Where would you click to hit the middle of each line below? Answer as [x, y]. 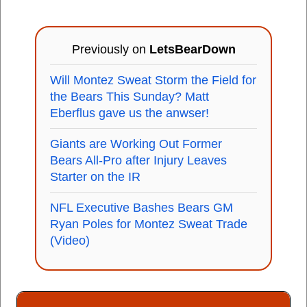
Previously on [110, 49]
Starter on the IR [95, 177]
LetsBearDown [192, 49]
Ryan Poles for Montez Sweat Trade [149, 224]
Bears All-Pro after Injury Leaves [138, 160]
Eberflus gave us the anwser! [130, 113]
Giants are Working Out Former [136, 144]
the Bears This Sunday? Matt [130, 97]
